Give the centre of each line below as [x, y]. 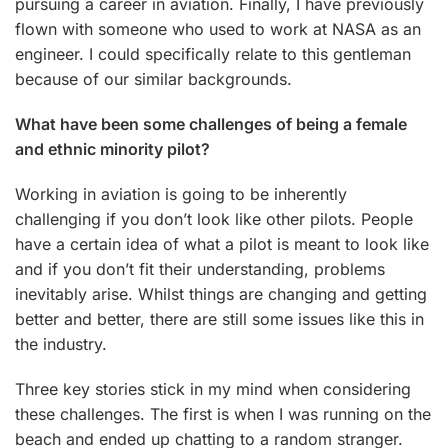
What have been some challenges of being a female [211, 123]
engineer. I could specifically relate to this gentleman [213, 53]
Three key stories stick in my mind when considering [213, 388]
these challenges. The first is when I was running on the [223, 413]
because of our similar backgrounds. [153, 78]
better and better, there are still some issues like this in [219, 318]
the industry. [61, 343]
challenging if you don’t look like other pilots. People [214, 218]
